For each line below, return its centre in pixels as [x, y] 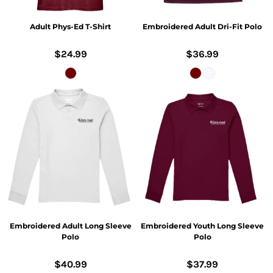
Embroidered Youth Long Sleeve [203, 225]
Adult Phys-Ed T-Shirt [71, 26]
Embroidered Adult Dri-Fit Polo [203, 26]
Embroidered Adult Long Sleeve [70, 225]
